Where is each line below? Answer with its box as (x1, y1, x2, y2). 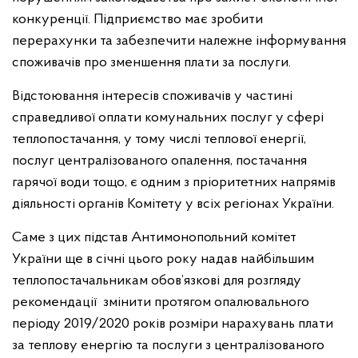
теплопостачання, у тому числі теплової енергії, (12, 132, 306, 148)
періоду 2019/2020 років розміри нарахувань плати (12, 316, 333, 332)
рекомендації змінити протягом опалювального (12, 295, 309, 311)
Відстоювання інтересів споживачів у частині (12, 89, 292, 105)
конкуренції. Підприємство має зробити (12, 12, 263, 28)
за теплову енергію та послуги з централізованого (12, 338, 324, 354)
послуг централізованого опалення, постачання (12, 153, 307, 169)
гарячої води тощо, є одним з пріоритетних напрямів (12, 175, 336, 191)
